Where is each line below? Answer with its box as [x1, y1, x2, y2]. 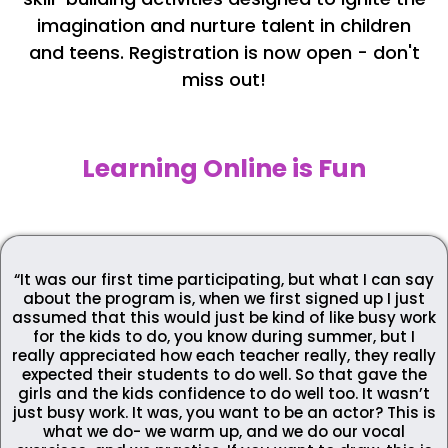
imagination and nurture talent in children [37, 13, 411, 39]
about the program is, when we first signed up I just [23, 288, 425, 310]
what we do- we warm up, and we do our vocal [43, 421, 405, 443]
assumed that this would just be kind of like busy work [12, 307, 436, 329]
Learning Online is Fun [82, 151, 366, 187]
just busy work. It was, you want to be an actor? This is [12, 402, 436, 424]
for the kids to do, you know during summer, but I [33, 326, 415, 348]
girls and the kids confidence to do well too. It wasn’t [18, 383, 430, 405]
